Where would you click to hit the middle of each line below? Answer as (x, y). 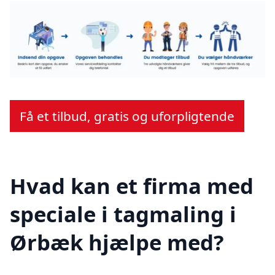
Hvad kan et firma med (132, 186)
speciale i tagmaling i (123, 214)
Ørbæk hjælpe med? (117, 242)
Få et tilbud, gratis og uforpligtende (127, 116)
